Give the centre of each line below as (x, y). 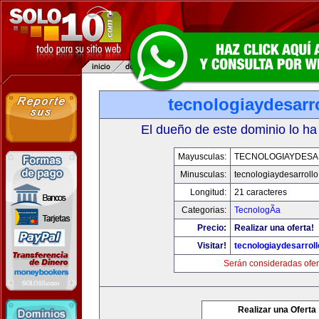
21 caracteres (261, 192)
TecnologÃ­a (257, 210)
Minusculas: (203, 174)
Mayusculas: (202, 157)
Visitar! (212, 246)
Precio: (212, 228)
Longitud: (208, 192)
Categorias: (204, 210)
